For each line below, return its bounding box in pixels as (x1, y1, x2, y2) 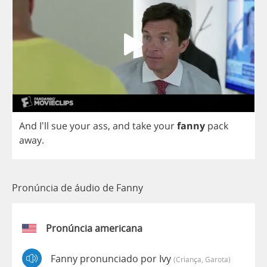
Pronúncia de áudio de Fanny (12, 181, 143, 195)
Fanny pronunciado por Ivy (51, 252, 173, 265)
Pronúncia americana (46, 222, 142, 235)
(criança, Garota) (173, 254, 231, 264)
